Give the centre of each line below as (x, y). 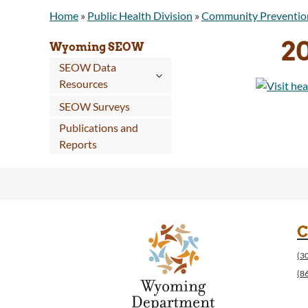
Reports (78, 144)
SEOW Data (88, 67)
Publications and (99, 128)
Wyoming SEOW (97, 47)
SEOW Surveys (95, 107)
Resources (84, 84)
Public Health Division (140, 15)
